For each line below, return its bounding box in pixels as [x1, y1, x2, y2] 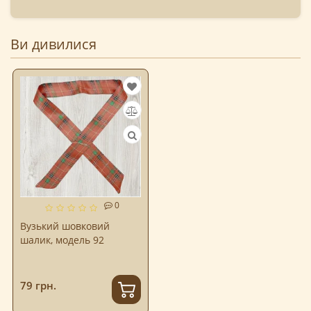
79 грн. [20, 278, 56, 293]
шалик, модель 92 [20, 233, 104, 246]
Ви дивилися [10, 35, 96, 54]
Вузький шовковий [20, 219, 110, 233]
